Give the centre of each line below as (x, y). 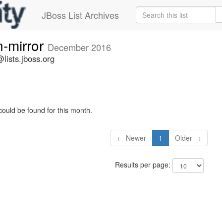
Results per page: (143, 165)
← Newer (132, 138)
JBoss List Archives (80, 15)
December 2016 (79, 47)
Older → (188, 138)
